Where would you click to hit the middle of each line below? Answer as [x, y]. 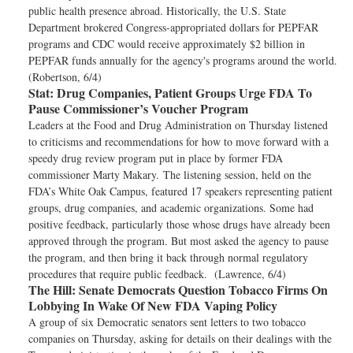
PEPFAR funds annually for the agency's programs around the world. [183, 60]
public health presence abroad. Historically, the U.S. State [157, 11]
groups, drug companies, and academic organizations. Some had [171, 208]
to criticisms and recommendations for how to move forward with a [178, 141]
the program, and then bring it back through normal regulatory [168, 257]
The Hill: [52, 290]
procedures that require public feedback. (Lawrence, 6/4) [157, 274]
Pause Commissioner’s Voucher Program [138, 108]
